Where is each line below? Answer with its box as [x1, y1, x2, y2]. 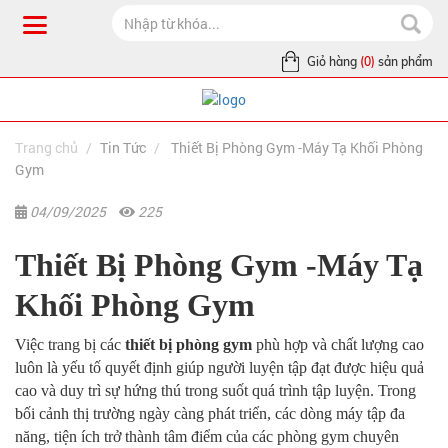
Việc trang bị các [15, 336, 125, 354]
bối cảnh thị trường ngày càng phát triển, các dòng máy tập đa [15, 405, 405, 423]
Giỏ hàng [304, 54, 360, 69]
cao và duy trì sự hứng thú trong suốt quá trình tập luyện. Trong [15, 382, 416, 400]
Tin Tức [100, 138, 146, 158]
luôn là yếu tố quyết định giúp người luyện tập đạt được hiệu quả [15, 359, 424, 377]
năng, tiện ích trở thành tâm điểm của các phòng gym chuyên [15, 428, 399, 446]
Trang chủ [15, 138, 78, 158]
